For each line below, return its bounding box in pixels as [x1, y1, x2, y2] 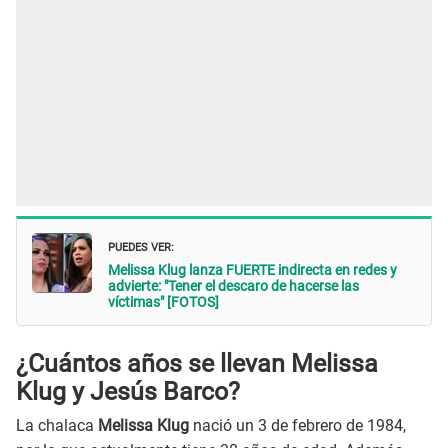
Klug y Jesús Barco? [16, 376, 240, 406]
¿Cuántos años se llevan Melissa [16, 348, 378, 378]
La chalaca [16, 416, 98, 436]
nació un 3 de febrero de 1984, [189, 416, 406, 436]
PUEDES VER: [108, 236, 174, 256]
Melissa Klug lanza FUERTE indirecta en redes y [108, 262, 397, 279]
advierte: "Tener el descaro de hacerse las [108, 278, 359, 295]
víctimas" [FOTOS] [108, 294, 219, 311]
